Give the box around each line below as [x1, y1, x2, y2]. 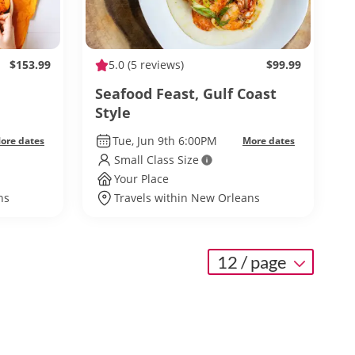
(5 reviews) [124, 57, 184, 72]
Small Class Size [114, 152, 199, 167]
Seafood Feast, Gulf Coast [95, 84, 277, 103]
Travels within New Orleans [114, 190, 260, 205]
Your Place [114, 171, 169, 186]
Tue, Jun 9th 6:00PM [112, 133, 217, 148]
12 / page [216, 250, 290, 273]
